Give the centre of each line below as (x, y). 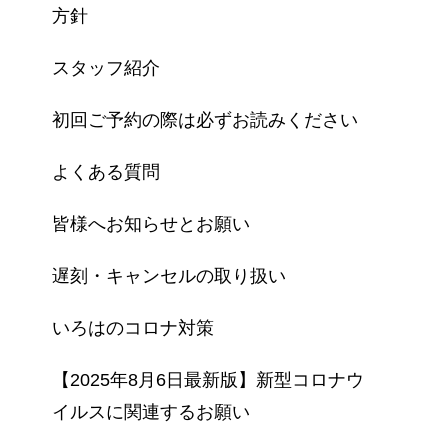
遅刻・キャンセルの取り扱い (169, 275)
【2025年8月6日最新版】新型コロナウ (208, 379)
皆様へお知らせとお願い (151, 223)
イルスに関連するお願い (151, 411)
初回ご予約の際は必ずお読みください (205, 119)
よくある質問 (106, 171)
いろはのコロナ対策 (133, 327)
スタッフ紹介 (106, 67)
